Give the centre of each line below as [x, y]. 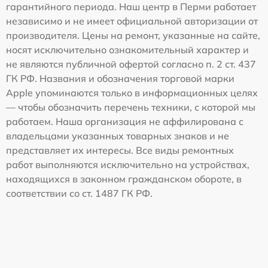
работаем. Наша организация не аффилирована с [125, 122]
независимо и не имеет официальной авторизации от [132, 21]
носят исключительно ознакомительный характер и [127, 50]
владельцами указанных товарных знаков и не [118, 136]
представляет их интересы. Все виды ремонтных [120, 150]
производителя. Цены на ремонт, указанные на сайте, [133, 36]
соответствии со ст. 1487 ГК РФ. [79, 194]
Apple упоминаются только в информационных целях [132, 93]
